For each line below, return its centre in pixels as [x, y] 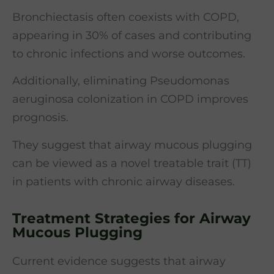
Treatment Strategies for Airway [131, 219]
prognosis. [40, 118]
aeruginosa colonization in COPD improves [130, 99]
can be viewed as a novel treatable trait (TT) [132, 163]
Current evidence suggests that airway [119, 261]
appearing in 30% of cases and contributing [132, 36]
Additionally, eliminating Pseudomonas [121, 81]
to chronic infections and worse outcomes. [129, 54]
